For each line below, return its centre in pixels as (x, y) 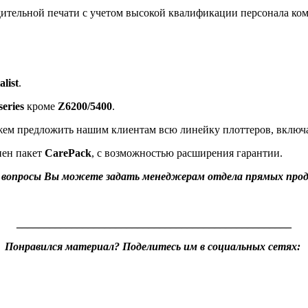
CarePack (68, 153)
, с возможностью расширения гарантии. (187, 153)
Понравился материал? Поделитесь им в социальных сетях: (153, 246)
